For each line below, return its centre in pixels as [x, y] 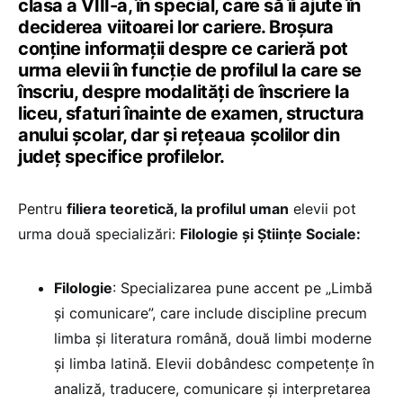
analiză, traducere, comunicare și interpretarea [212, 389]
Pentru [42, 209]
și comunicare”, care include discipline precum [210, 313]
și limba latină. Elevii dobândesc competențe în [214, 364]
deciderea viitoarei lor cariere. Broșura [176, 27]
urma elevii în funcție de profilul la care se [190, 71]
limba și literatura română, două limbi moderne [213, 339]
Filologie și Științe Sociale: [270, 234]
